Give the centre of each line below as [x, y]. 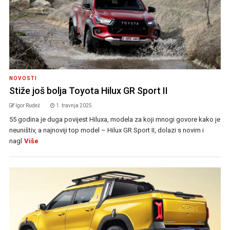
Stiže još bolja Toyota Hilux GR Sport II [88, 91]
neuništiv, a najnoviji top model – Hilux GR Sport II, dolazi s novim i [106, 130]
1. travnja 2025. [74, 106]
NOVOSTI [23, 79]
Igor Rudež [27, 106]
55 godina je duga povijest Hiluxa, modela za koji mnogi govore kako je [114, 120]
